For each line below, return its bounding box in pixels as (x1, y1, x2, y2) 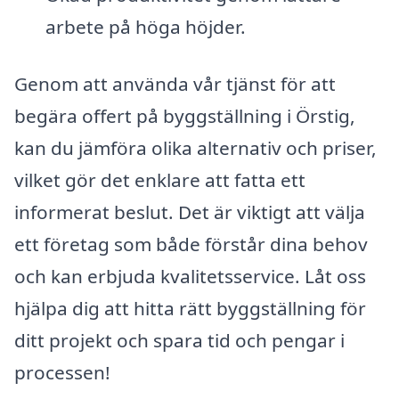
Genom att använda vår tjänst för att (14, 70, 336, 96)
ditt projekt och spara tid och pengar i (14, 327, 345, 353)
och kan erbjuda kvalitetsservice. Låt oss (14, 263, 366, 289)
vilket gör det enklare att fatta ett (14, 167, 305, 192)
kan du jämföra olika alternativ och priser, (14, 134, 377, 160)
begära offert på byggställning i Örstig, (14, 102, 355, 128)
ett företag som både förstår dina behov (14, 231, 368, 256)
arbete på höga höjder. (45, 14, 246, 40)
